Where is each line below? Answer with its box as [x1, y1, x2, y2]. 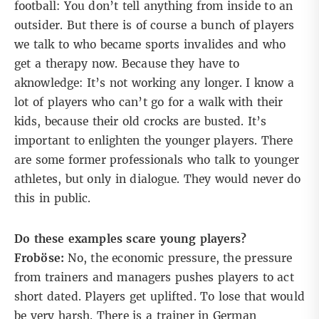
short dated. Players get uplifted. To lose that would [14, 290, 305, 304]
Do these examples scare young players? [14, 232, 247, 246]
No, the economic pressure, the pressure [63, 251, 293, 266]
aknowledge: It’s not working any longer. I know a [14, 76, 295, 90]
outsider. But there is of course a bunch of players [14, 19, 295, 33]
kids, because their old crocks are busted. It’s [14, 115, 267, 129]
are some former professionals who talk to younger [14, 153, 299, 167]
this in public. [14, 192, 91, 206]
